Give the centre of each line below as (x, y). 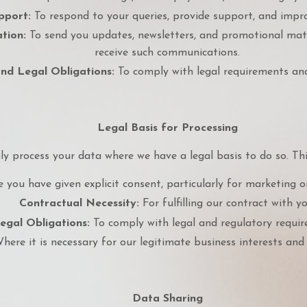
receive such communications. (167, 53)
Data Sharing (167, 298)
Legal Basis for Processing (167, 128)
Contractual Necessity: (79, 204)
